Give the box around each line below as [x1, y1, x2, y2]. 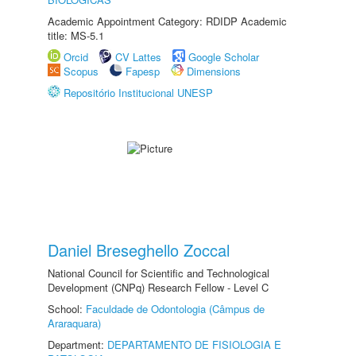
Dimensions [187, 64, 241, 79]
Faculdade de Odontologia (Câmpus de [86, 301, 265, 316]
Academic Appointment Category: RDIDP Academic [48, 14, 287, 29]
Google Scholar [188, 49, 259, 64]
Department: [48, 337, 107, 352]
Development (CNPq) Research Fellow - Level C [48, 280, 269, 295]
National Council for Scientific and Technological [48, 265, 269, 281]
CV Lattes [115, 49, 161, 64]
